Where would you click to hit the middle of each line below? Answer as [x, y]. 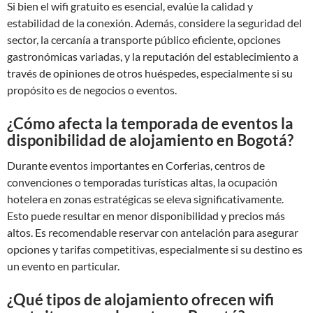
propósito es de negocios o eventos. [92, 90]
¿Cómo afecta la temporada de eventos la [150, 123]
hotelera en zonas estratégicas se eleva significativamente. [145, 199]
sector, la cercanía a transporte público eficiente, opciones [144, 39]
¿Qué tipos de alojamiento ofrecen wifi [140, 299]
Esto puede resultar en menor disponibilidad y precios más [146, 216]
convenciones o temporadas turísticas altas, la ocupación [142, 182]
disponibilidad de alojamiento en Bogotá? [150, 140]
